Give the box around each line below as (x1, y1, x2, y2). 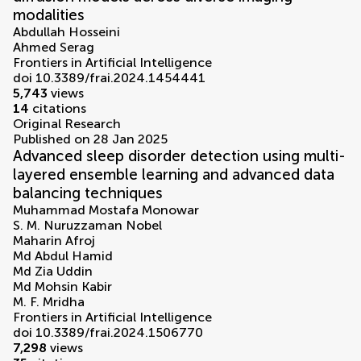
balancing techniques (13, 184, 163, 203)
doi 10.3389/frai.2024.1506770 (13, 325, 203, 341)
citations (29, 101, 86, 117)
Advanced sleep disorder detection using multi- (13, 147, 346, 166)
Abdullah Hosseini (13, 24, 120, 40)
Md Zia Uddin (13, 263, 93, 280)
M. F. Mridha (13, 294, 85, 310)
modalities (13, 6, 85, 25)
